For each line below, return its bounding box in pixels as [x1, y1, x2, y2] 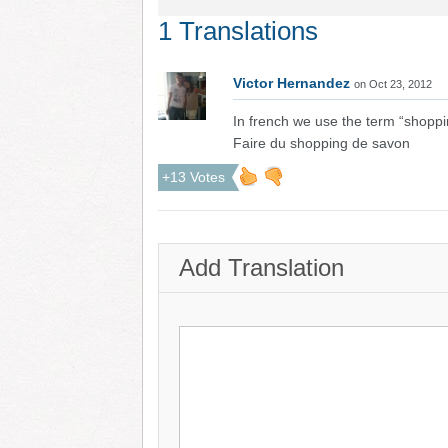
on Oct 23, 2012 [354, 78, 432, 90]
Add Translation [179, 254, 344, 281]
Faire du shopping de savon [233, 135, 410, 151]
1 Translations [158, 16, 318, 46]
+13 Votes [162, 169, 225, 185]
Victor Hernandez [233, 75, 350, 91]
